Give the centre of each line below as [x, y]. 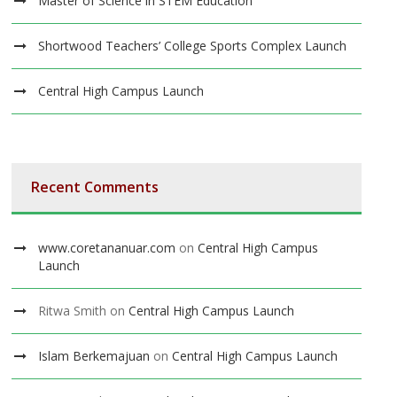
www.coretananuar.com [107, 248]
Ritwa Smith [73, 311]
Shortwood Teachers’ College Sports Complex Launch [193, 46]
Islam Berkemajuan [94, 356]
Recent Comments [95, 187]
